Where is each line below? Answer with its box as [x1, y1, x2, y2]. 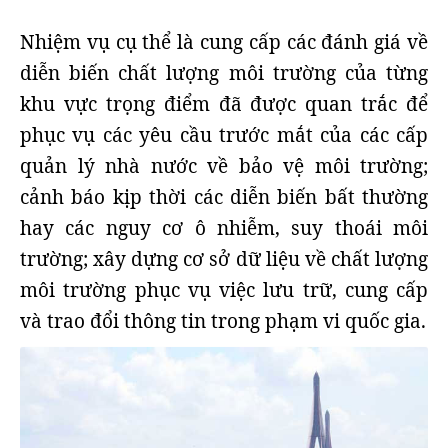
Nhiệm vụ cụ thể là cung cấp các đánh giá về [20, 29, 428, 55]
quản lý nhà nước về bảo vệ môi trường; [20, 153, 428, 179]
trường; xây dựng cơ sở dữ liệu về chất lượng [20, 246, 428, 272]
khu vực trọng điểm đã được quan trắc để [20, 91, 428, 117]
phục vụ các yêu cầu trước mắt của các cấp [20, 122, 428, 148]
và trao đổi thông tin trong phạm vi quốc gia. [20, 308, 426, 334]
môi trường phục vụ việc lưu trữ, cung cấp [20, 277, 428, 303]
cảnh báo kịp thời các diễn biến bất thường [20, 184, 428, 210]
